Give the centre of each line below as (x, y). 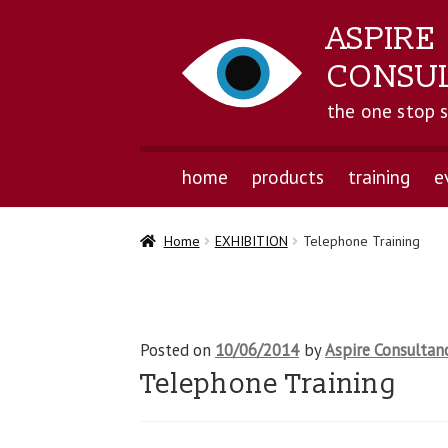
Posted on (178, 350)
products (287, 176)
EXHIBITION (251, 241)
